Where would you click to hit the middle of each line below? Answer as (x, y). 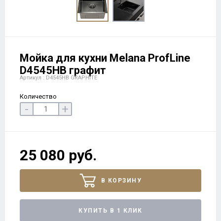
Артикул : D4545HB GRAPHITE (58, 78)
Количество (38, 96)
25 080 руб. (58, 155)
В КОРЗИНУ (121, 181)
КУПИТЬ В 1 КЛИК (110, 211)
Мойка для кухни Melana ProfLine (105, 58)
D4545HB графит (63, 70)
